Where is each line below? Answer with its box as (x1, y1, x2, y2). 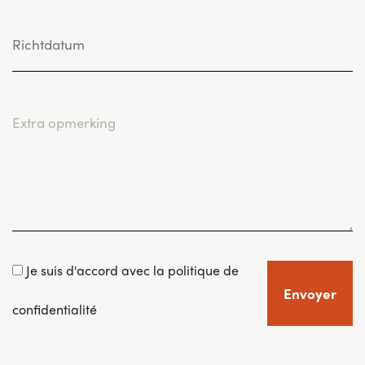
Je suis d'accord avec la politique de (23, 261, 239, 279)
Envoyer (284, 283, 336, 303)
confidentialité (12, 300, 97, 319)
